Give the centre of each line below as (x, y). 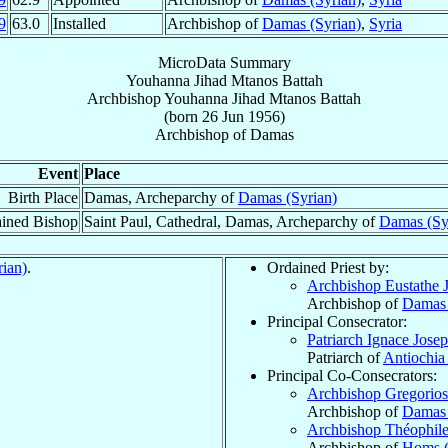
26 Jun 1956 (240, 116)
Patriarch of (345, 357)
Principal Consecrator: (337, 321)
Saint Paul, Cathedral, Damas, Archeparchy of (231, 221)
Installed (79, 23)
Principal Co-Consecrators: (352, 375)
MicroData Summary (224, 62)
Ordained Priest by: (328, 267)
